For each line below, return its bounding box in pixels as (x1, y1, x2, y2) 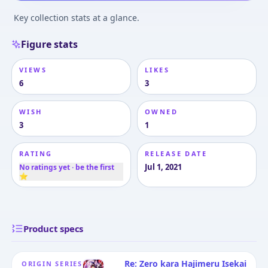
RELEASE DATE (145, 148, 208, 158)
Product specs (23, 222, 84, 234)
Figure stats (20, 37, 78, 51)
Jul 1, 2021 (145, 161, 182, 172)
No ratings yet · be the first (19, 162, 114, 172)
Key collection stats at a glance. (13, 11, 139, 23)
